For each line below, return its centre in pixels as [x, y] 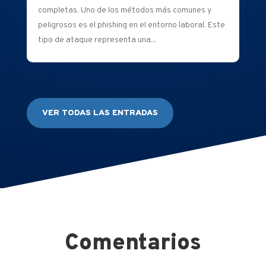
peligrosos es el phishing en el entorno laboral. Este [131, 25]
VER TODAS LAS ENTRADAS [100, 113]
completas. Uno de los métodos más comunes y [124, 10]
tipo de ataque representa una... [97, 40]
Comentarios [133, 243]
